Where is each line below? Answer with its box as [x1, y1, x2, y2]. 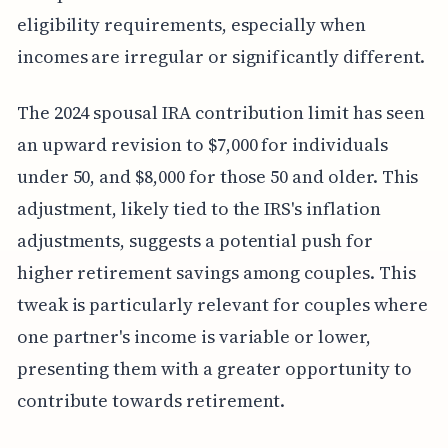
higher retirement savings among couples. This [16, 259, 416, 285]
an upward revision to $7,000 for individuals [16, 131, 388, 157]
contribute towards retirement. [16, 387, 286, 413]
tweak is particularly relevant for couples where [16, 291, 428, 317]
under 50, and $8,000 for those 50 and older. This [16, 163, 419, 189]
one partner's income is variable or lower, [16, 323, 371, 349]
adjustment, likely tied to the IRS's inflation [16, 195, 381, 221]
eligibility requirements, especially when [16, 11, 366, 37]
